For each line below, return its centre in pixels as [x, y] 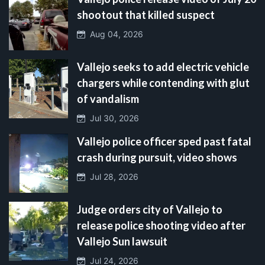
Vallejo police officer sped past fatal [164, 141]
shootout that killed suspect [146, 14]
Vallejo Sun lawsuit [122, 241]
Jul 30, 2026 [112, 118]
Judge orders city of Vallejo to [150, 209]
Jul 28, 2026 [112, 176]
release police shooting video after [161, 225]
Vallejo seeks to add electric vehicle [163, 67]
